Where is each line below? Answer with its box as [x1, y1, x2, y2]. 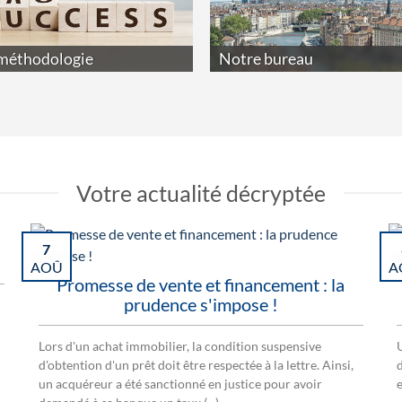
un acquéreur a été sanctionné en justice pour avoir [38, 376, 322, 392]
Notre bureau [219, 48, 313, 69]
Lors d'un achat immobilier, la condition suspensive [38, 338, 321, 354]
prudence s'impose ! [123, 293, 278, 316]
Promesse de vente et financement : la [57, 274, 345, 296]
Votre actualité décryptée [76, 179, 326, 207]
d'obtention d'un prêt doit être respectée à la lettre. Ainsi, [38, 357, 354, 373]
